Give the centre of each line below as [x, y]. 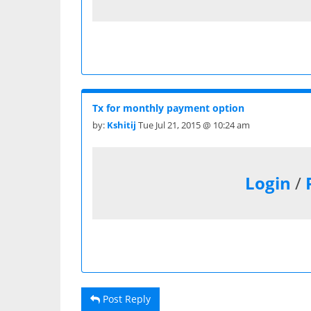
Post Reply [125, 299]
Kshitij [121, 125]
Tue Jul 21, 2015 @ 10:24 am [193, 125]
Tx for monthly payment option [168, 108]
